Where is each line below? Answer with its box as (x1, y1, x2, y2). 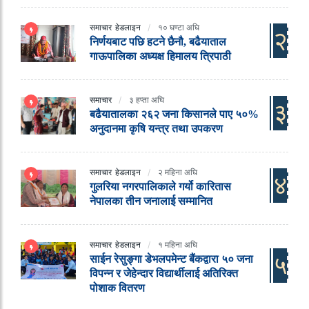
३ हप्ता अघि (129, 94, 164, 106)
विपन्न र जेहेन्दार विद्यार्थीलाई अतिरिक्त (90, 268, 238, 280)
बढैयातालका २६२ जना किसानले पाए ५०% (90, 108, 259, 121)
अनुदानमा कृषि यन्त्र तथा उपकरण (90, 123, 223, 135)
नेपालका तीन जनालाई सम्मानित (90, 195, 212, 208)
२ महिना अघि (158, 167, 197, 178)
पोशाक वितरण (90, 282, 145, 295)
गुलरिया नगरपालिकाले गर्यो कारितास (90, 181, 231, 193)
